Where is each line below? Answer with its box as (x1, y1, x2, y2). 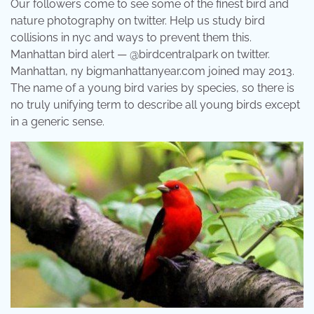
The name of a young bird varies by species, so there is (11, 81, 294, 95)
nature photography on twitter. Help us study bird (11, 13, 265, 27)
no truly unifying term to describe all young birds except (11, 97, 300, 111)
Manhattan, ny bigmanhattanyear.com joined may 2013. (11, 64, 294, 78)
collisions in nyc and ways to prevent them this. (11, 30, 252, 44)
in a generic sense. (11, 114, 104, 128)
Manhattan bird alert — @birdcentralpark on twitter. (11, 47, 270, 61)
